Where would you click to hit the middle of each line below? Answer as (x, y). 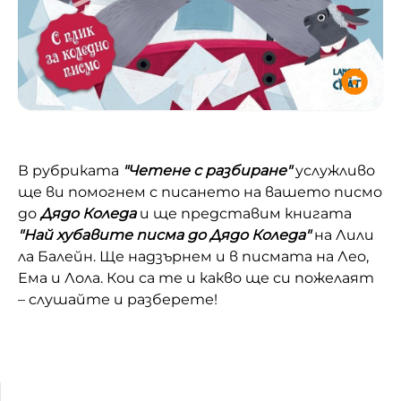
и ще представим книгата (244, 213)
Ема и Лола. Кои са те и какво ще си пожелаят (196, 277)
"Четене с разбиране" (207, 170)
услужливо (333, 170)
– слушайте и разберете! (118, 299)
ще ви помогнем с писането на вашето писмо (200, 192)
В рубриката (70, 170)
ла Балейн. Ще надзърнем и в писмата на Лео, (193, 256)
